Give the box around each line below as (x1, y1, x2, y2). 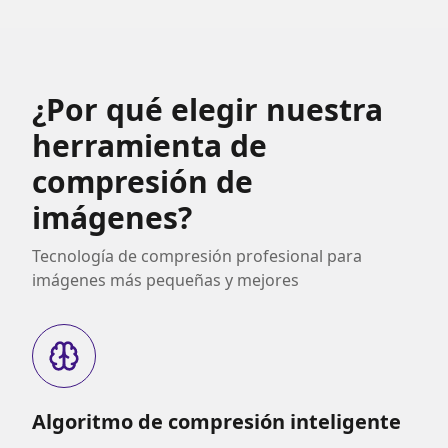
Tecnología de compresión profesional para (32, 245, 362, 267)
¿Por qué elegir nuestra (32, 89, 383, 130)
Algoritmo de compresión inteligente (32, 408, 401, 435)
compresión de (32, 161, 253, 202)
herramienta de (32, 125, 267, 166)
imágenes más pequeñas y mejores (32, 269, 299, 291)
